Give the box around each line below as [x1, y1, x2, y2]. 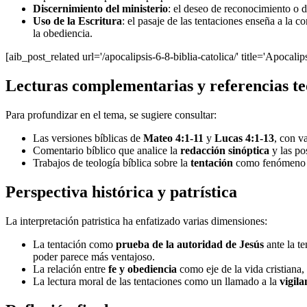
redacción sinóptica [180, 144, 269, 156]
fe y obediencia [108, 262, 177, 275]
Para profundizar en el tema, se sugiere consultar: [5, 108, 217, 121]
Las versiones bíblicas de [33, 132, 143, 144]
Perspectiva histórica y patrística [5, 182, 237, 201]
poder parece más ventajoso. [33, 250, 155, 262]
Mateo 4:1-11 [143, 132, 204, 144]
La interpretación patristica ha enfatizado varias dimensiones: [5, 214, 267, 227]
